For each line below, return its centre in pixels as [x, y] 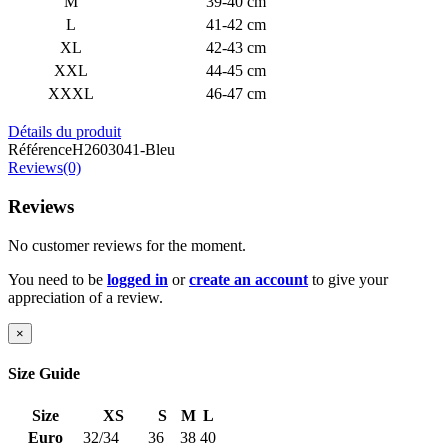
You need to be [57, 279]
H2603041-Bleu [123, 150]
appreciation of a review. [85, 297]
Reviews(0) [44, 168]
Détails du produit [64, 132]
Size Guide [44, 374]
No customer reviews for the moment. [127, 245]
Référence [40, 150]
